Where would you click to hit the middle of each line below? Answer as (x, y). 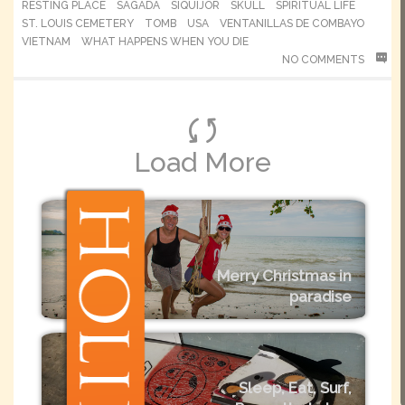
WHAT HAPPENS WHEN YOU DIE (165, 42)
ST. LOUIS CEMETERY (78, 24)
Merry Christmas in (284, 275)
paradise (320, 296)
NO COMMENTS (325, 60)
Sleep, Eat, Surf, (295, 387)
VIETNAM (46, 42)
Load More (202, 162)
